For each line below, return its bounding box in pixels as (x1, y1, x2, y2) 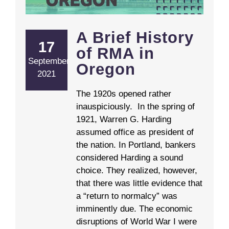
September (28, 56, 70, 66)
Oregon (76, 60, 135, 78)
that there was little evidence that (76, 178, 202, 188)
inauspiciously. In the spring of (76, 101, 195, 111)
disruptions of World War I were (76, 216, 197, 226)
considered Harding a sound (76, 152, 183, 163)
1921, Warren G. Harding (76, 114, 171, 124)
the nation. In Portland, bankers (76, 140, 196, 150)
